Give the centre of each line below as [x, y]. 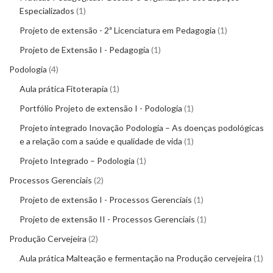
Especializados [47, 11]
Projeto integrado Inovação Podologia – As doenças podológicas [142, 128]
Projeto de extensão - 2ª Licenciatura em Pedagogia [118, 30]
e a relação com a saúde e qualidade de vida [101, 141]
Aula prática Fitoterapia [64, 89]
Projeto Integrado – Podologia [77, 161]
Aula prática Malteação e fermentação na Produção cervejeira [136, 258]
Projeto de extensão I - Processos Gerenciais [106, 200]
